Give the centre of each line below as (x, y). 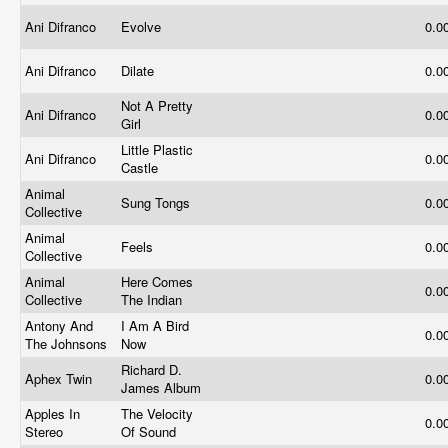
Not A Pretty (157, 105)
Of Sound (150, 431)
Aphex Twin (60, 378)
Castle (141, 167)
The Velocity (157, 413)
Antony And (59, 325)
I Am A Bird (155, 325)
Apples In (52, 413)
